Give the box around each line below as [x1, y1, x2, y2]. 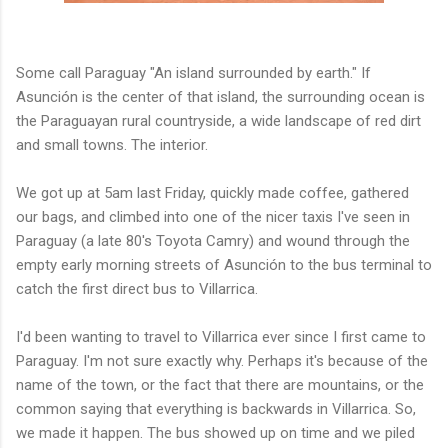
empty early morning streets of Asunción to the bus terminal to [16, 255, 432, 274]
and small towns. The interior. [16, 135, 208, 154]
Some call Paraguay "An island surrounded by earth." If [16, 63, 371, 82]
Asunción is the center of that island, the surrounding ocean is [16, 87, 425, 106]
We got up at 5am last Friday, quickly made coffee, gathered [16, 183, 409, 202]
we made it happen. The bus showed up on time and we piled [16, 423, 415, 442]
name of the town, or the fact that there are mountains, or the [16, 375, 424, 394]
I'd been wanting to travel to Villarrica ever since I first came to [16, 327, 426, 346]
